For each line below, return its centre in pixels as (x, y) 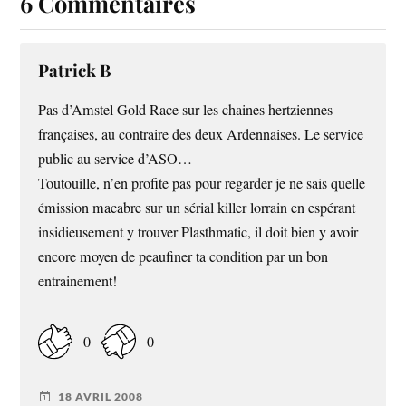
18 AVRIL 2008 (101, 397)
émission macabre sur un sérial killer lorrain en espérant (197, 207)
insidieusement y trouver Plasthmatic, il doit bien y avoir (198, 232)
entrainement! (78, 280)
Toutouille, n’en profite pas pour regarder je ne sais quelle (202, 183)
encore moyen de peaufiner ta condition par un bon (184, 256)
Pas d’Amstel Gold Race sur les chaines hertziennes (186, 109)
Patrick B (75, 70)
